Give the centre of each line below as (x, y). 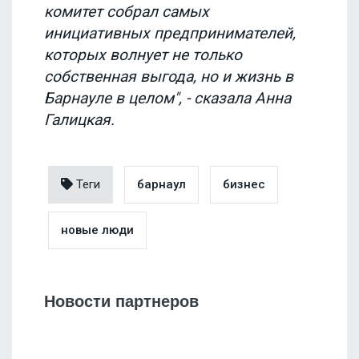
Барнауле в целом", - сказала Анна (167, 99)
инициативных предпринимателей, (170, 34)
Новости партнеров (121, 301)
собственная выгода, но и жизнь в (169, 77)
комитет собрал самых (127, 12)
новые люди (97, 230)
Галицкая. (79, 120)
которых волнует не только (143, 55)
